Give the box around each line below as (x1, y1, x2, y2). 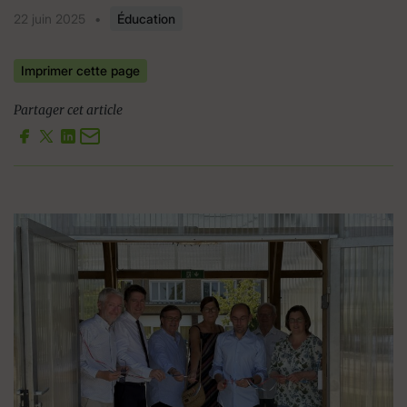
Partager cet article (14, 101, 123, 118)
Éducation (117, 11, 175, 26)
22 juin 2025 (14, 11, 85, 26)
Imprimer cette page (21, 62, 140, 78)
